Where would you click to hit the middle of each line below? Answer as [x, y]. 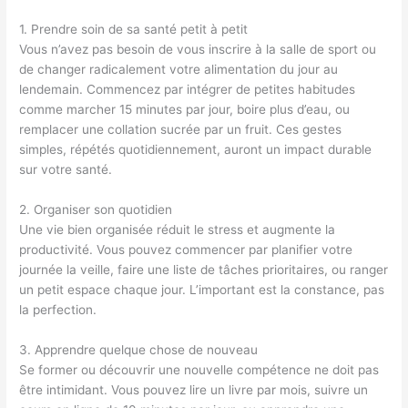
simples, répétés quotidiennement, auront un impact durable [196, 149]
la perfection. [58, 309]
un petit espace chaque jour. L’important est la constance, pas [202, 289]
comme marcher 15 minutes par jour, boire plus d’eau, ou [185, 109]
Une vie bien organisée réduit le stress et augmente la [178, 229]
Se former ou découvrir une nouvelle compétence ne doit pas [199, 369]
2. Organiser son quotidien [96, 209]
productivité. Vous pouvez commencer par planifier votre [186, 249]
